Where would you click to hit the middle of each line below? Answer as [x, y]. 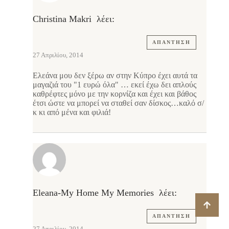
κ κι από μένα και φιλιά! [72, 112]
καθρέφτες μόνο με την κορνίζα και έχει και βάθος [114, 94]
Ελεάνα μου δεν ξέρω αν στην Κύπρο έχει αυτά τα [115, 76]
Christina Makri [62, 19]
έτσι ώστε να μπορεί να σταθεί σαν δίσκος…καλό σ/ [118, 103]
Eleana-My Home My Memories [93, 193]
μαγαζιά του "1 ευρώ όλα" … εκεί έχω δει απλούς [114, 85]
